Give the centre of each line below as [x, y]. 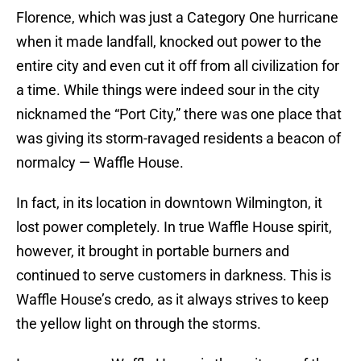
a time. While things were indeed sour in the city [168, 90]
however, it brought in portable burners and [153, 251]
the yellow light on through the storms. [139, 324]
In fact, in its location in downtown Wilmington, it [169, 203]
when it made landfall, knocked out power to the [169, 42]
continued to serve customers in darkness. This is [174, 276]
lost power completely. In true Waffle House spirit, [174, 227]
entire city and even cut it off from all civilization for [178, 66]
